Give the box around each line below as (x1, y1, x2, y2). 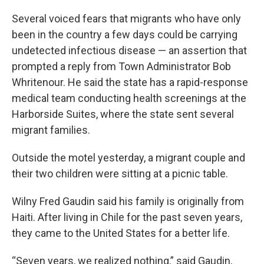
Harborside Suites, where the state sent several (12, 107, 234, 120)
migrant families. (12, 123, 90, 136)
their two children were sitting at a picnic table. (12, 167, 228, 180)
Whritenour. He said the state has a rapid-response (12, 75, 248, 88)
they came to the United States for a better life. (12, 226, 230, 239)
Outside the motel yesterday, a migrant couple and (12, 151, 245, 164)
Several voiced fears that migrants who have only (12, 12, 241, 25)
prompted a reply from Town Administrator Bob (12, 60, 231, 72)
